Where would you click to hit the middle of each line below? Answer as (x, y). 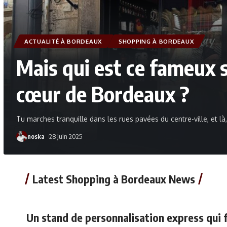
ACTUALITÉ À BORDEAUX (63, 41)
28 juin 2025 (65, 136)
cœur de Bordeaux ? (103, 93)
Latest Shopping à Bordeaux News (114, 179)
